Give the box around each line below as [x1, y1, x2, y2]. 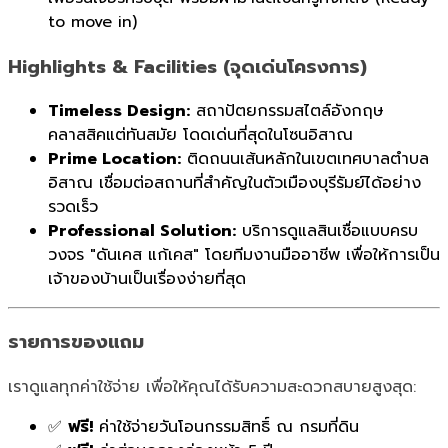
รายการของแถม [8, 327, 144, 356]
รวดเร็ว [48, 195, 98, 220]
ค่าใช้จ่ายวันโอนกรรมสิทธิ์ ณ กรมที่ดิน [93, 414, 359, 439]
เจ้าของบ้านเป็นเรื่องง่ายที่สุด [48, 267, 246, 292]
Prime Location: [48, 147, 181, 172]
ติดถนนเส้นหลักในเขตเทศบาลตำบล [181, 147, 429, 172]
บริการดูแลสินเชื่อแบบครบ [236, 219, 418, 244]
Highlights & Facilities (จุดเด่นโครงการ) [8, 52, 367, 81]
